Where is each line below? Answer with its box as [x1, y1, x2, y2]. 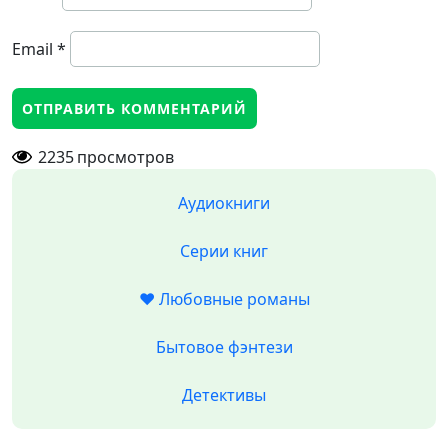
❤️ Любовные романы [138, 288, 310, 310]
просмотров [77, 146, 174, 168]
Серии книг [180, 240, 268, 262]
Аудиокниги [178, 192, 270, 214]
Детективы [182, 384, 266, 406]
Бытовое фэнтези [155, 336, 293, 358]
